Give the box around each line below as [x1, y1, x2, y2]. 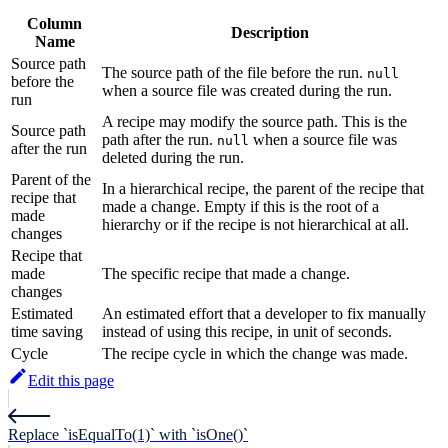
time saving [11, 323, 83, 341]
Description [230, 24, 309, 42]
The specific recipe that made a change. [102, 265, 350, 283]
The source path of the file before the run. [102, 64, 367, 82]
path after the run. [102, 131, 217, 149]
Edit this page [28, 372, 114, 390]
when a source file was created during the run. [102, 82, 392, 100]
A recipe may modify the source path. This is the [102, 113, 407, 131]
